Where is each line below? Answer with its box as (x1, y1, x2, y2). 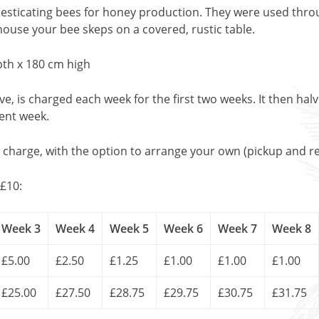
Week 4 (56, 221, 95, 236)
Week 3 (1, 221, 41, 236)
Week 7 (218, 221, 257, 236)
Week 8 (272, 221, 311, 236)
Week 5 (110, 221, 149, 236)
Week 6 (164, 221, 203, 236)
